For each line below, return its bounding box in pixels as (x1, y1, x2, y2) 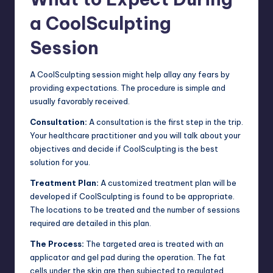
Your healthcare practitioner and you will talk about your (30, 130, 241, 140)
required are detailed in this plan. (30, 218, 151, 228)
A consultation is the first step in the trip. (87, 116, 243, 127)
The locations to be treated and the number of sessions (30, 204, 240, 214)
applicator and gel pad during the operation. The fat (30, 252, 225, 262)
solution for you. (30, 157, 90, 167)
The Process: (30, 238, 84, 249)
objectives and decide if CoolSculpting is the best (30, 143, 218, 154)
